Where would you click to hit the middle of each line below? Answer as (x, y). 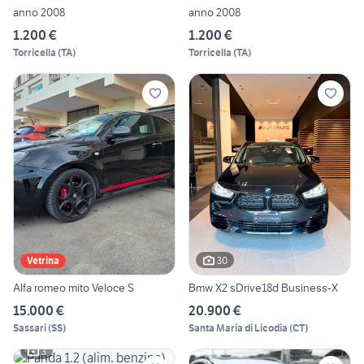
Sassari (30, 328)
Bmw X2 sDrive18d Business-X (263, 288)
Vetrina (43, 261)
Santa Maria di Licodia (238, 328)
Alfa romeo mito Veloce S (74, 288)
